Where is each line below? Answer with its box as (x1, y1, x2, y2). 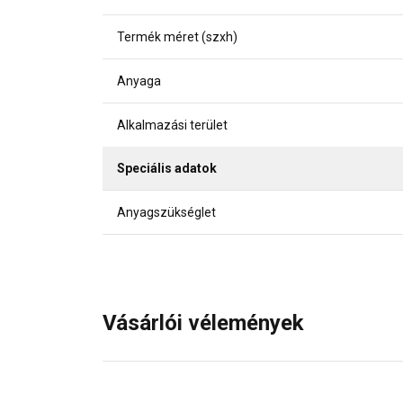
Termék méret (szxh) (117, 29, 237, 44)
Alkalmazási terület (117, 117, 228, 132)
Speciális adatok (117, 160, 217, 175)
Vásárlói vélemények (103, 309, 304, 336)
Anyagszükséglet (117, 204, 216, 219)
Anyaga (117, 73, 161, 88)
